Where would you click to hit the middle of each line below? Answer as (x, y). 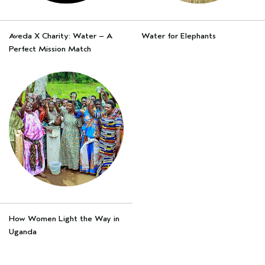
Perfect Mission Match (50, 49)
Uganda (23, 232)
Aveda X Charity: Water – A (61, 36)
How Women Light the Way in (64, 219)
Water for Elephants (179, 36)
